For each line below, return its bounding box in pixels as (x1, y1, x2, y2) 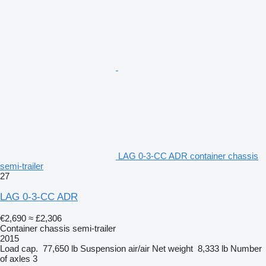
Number (230, 243, 262, 254)
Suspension (80, 243, 126, 254)
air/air (128, 243, 150, 254)
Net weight (152, 243, 193, 254)
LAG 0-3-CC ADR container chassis (118, 150, 258, 161)
